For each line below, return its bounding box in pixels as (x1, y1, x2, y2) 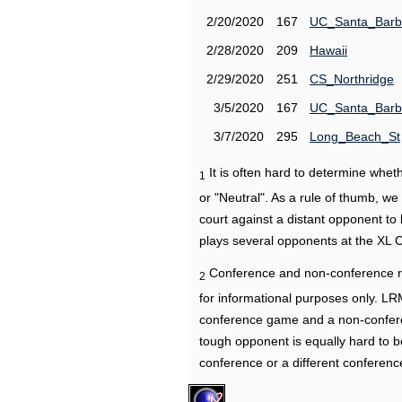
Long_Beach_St (310, 129, 400, 144)
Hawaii (310, 43, 347, 57)
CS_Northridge (310, 72, 394, 86)
